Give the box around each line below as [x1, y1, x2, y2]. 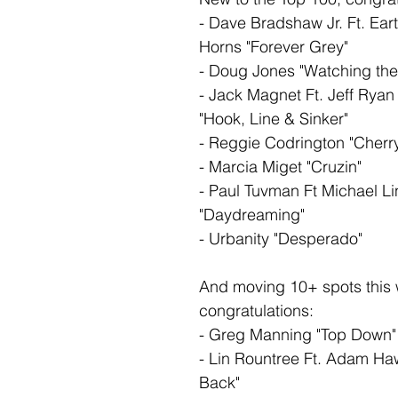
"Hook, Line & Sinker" [199, 108, 348, 130]
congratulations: [199, 300, 318, 322]
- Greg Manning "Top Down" [199, 324, 396, 346]
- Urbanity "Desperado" [199, 228, 362, 250]
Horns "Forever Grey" [199, 36, 348, 58]
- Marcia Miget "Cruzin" [199, 156, 362, 178]
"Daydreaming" [199, 204, 305, 226]
